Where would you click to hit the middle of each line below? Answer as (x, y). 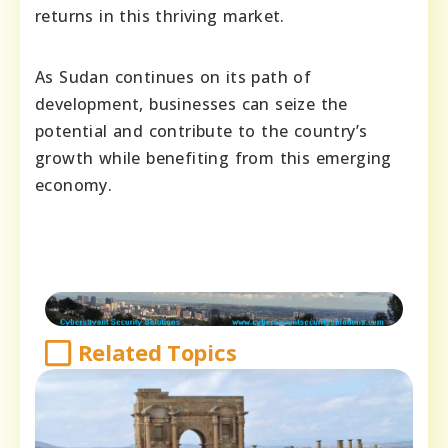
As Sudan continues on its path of (173, 77)
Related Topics (157, 352)
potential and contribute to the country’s (201, 131)
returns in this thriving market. (160, 16)
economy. (74, 185)
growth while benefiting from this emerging (213, 158)
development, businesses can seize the (191, 104)
